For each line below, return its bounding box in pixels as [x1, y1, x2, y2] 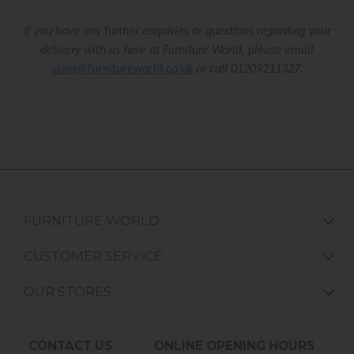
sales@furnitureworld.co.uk [51, 63, 193, 77]
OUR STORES [24, 284, 111, 300]
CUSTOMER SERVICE [24, 248, 163, 265]
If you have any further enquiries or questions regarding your [23, 25, 331, 39]
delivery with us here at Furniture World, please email [40, 44, 314, 58]
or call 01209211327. [192, 63, 303, 77]
